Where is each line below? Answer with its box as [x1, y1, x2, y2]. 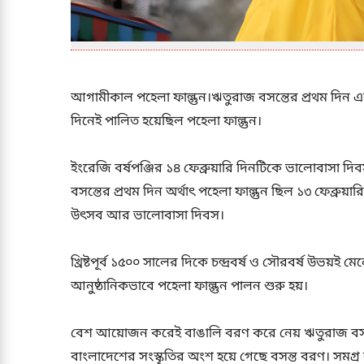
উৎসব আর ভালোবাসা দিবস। [71, 207, 224, 226]
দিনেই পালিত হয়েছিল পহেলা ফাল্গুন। [71, 113, 262, 132]
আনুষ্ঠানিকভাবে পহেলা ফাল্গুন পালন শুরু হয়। [71, 278, 308, 297]
